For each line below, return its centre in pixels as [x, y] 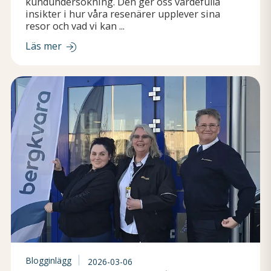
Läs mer [44, 46]
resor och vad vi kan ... [75, 26]
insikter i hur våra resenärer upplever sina [123, 14]
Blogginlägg [49, 261]
